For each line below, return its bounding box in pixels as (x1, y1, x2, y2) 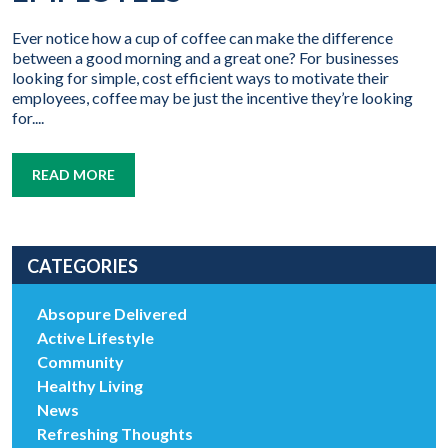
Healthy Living (37, 376, 143, 396)
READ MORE (32, 166, 115, 184)
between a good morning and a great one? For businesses (12, 48, 399, 68)
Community (37, 352, 124, 372)
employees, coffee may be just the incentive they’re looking (12, 88, 413, 108)
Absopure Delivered (37, 304, 187, 324)
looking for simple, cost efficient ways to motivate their (12, 68, 389, 88)
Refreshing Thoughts (37, 424, 193, 444)
